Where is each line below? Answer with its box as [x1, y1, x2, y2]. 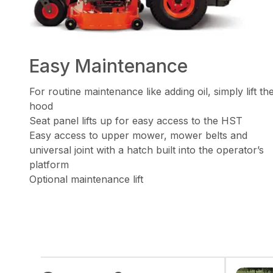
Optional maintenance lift [29, 172, 143, 185]
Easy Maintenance [29, 54, 188, 77]
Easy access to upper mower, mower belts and [29, 129, 247, 141]
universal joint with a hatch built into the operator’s [29, 143, 264, 156]
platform [29, 158, 69, 171]
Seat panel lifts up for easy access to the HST [29, 114, 243, 127]
